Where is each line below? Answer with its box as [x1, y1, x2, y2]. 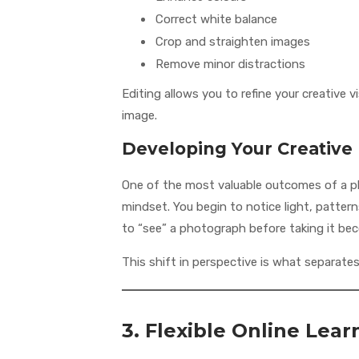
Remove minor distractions [155, 57, 305, 72]
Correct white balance [155, 12, 277, 27]
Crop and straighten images [155, 34, 310, 50]
